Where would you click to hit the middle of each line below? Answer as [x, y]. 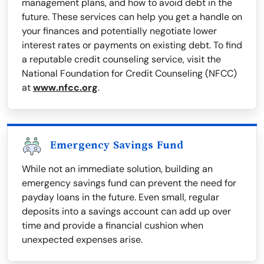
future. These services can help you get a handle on [132, 17]
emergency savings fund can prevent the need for [129, 183]
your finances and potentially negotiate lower [119, 31]
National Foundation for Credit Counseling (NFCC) [129, 74]
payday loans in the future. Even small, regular [121, 197]
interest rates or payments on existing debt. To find [132, 45]
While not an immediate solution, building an [117, 169]
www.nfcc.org [65, 88]
